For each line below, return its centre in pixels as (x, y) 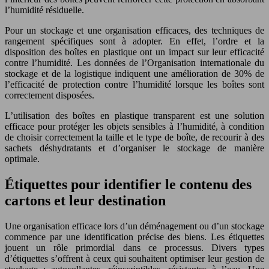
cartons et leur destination (85, 200)
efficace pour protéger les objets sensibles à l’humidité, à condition (134, 126)
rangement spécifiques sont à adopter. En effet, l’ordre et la (134, 41)
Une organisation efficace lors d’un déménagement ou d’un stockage (134, 226)
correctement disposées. (50, 95)
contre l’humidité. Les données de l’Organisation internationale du (134, 62)
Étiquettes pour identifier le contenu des (128, 184)
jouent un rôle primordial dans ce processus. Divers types (134, 247)
